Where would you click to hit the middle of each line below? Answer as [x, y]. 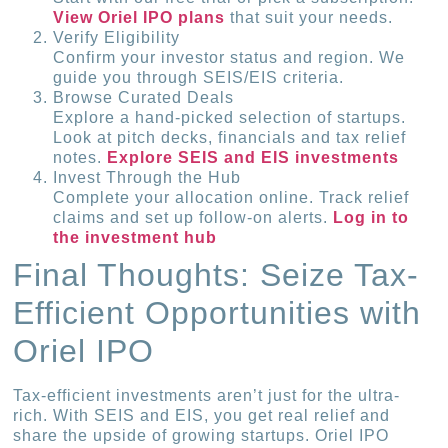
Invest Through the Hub [147, 177]
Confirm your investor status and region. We [229, 57]
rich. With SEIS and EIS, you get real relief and [202, 415]
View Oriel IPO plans [139, 17]
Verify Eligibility [117, 37]
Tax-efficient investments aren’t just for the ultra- [207, 395]
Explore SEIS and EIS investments [253, 157]
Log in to [371, 217]
